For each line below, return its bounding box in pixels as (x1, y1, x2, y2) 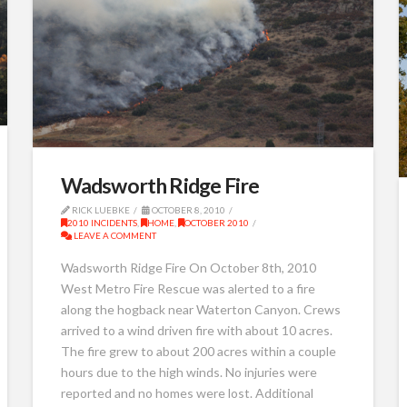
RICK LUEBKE (69, 203, 130, 215)
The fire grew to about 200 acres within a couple (60, 343, 336, 360)
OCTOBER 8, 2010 (149, 203, 225, 215)
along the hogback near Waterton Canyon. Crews (60, 302, 341, 318)
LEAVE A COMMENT (71, 229, 156, 241)
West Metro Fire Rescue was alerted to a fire (60, 281, 315, 297)
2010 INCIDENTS (66, 216, 137, 228)
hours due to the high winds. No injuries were (60, 364, 317, 381)
